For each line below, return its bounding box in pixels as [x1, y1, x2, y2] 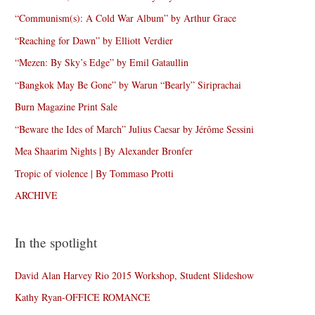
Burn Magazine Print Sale [15, 100, 118, 114]
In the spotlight [15, 233, 98, 251]
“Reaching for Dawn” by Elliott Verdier [15, 33, 174, 47]
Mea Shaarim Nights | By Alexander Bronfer [15, 144, 193, 158]
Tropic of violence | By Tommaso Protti [15, 166, 174, 180]
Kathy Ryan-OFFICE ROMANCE [15, 290, 151, 304]
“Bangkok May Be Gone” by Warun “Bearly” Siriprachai [15, 77, 242, 91]
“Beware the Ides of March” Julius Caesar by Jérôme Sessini [15, 122, 255, 136]
